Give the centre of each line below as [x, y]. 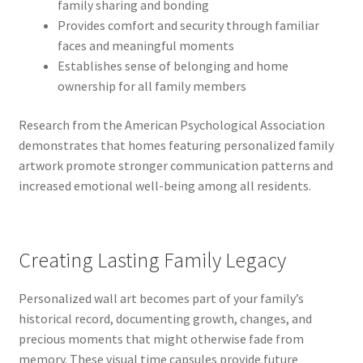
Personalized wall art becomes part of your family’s [161, 298]
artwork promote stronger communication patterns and [175, 165]
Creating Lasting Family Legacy [152, 260]
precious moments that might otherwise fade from [161, 338]
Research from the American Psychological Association [171, 124]
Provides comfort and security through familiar [188, 25]
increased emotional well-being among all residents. [164, 185]
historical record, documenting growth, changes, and [165, 318]
